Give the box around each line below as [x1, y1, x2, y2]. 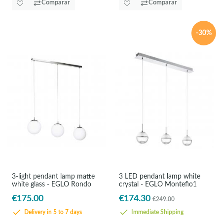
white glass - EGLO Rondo [11, 181, 91, 188]
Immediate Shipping [130, 210, 184, 216]
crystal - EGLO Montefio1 [119, 181, 197, 188]
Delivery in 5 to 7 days [22, 210, 82, 216]
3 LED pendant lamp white [119, 173, 201, 180]
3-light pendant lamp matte [11, 173, 95, 180]
